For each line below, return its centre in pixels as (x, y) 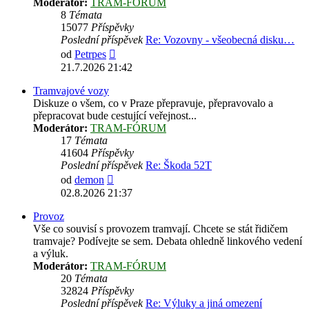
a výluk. (51, 254)
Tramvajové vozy (71, 91)
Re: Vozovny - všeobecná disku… (220, 40)
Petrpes (90, 54)
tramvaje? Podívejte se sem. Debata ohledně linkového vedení (168, 241)
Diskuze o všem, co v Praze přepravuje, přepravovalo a (153, 103)
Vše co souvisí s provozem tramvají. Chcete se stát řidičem (160, 229)
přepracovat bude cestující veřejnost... (115, 116)
